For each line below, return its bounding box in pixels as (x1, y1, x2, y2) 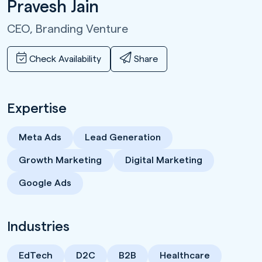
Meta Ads (19, 132, 61, 142)
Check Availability (27, 54, 101, 64)
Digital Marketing (125, 155, 202, 165)
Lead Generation (85, 132, 161, 142)
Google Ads (19, 178, 71, 188)
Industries (7, 219, 70, 233)
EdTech (19, 250, 53, 260)
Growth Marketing (19, 155, 102, 165)
